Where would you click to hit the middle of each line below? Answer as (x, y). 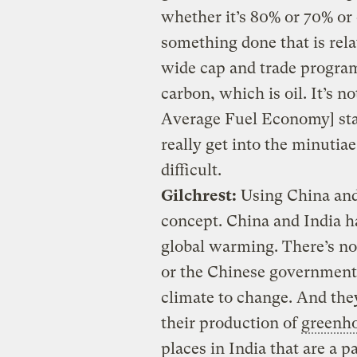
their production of (231, 323)
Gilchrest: (198, 195)
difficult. (191, 170)
